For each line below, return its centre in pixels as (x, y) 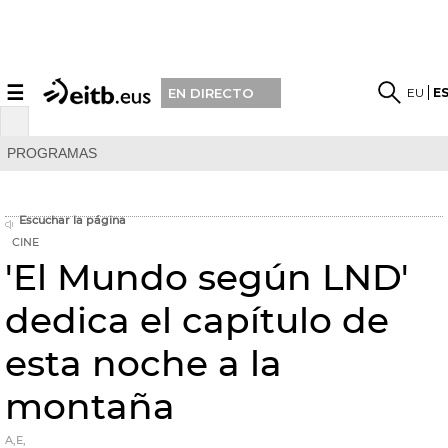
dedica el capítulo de (197, 320)
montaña (90, 406)
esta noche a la (143, 363)
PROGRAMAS (52, 153)
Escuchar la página (72, 220)
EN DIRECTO (211, 92)
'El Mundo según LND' (207, 277)
